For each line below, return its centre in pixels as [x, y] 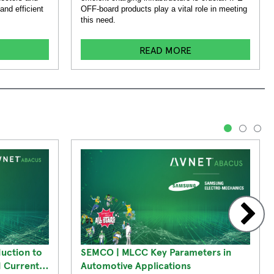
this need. [98, 20]
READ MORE [165, 50]
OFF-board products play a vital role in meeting [164, 9]
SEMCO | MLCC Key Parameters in [156, 251]
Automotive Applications [136, 265]
